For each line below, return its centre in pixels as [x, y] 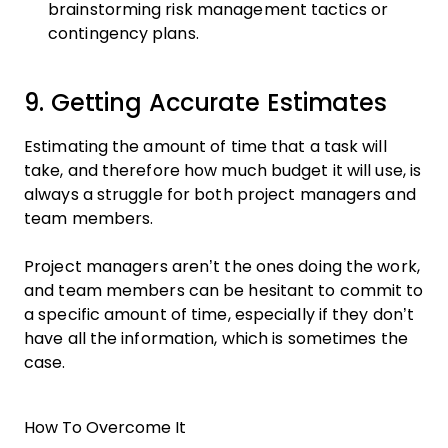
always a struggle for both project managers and [220, 194]
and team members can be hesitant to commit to [224, 290]
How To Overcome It [105, 427]
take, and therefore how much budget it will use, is [223, 170]
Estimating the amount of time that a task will [205, 146]
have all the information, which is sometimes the [216, 338]
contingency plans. [123, 33]
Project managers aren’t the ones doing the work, [222, 266]
